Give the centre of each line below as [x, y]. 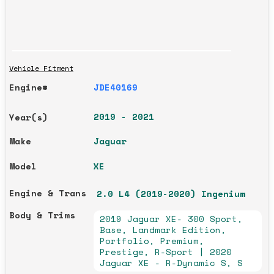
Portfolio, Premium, [152, 240]
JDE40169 [115, 87]
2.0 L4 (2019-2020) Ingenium [171, 193]
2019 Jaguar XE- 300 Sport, [171, 218]
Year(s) [28, 117]
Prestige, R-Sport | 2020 [165, 251]
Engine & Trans [48, 193]
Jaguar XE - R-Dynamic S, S [171, 262]
